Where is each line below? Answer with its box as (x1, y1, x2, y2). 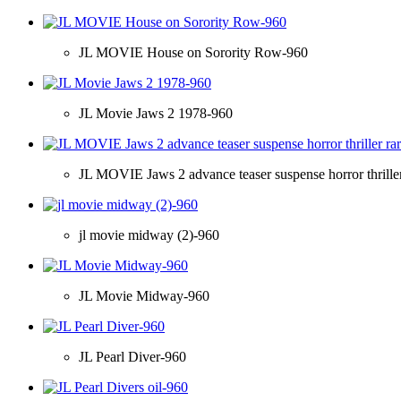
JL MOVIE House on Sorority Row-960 (79, 44, 308, 60)
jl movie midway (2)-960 (79, 226, 219, 243)
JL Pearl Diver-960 (79, 348, 186, 364)
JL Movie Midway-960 (79, 287, 209, 303)
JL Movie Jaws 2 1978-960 (79, 105, 233, 121)
